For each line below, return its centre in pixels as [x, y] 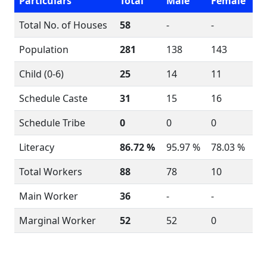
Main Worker [49, 196]
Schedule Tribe [52, 123]
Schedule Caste [53, 98]
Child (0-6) [41, 74]
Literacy [37, 147]
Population [44, 49]
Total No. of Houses [63, 25]
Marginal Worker [58, 221]
